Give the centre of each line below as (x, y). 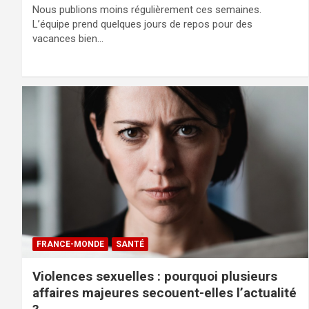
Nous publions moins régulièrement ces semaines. (147, 10)
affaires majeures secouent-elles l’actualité (165, 293)
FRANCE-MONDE (70, 245)
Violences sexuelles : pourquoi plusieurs (155, 277)
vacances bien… (68, 39)
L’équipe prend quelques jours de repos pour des (142, 24)
